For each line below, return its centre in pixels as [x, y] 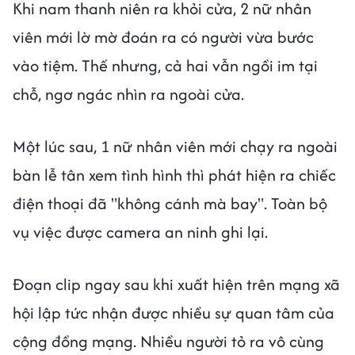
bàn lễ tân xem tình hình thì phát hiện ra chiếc [174, 175]
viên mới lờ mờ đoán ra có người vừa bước [163, 37]
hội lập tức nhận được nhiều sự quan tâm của [174, 313]
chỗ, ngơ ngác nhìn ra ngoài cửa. [128, 94]
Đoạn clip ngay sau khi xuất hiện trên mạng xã [176, 284]
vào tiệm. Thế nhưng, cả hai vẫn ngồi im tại [165, 66]
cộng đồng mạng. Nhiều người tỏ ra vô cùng [168, 342]
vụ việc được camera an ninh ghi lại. [140, 232]
